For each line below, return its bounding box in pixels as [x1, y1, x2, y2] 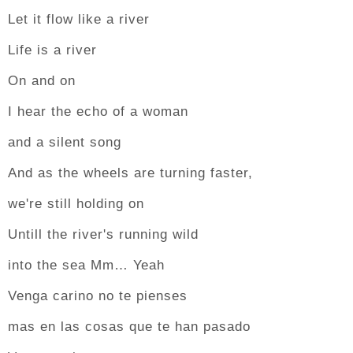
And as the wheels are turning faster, [8, 165, 253, 180]
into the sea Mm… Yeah [8, 258, 165, 273]
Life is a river [8, 43, 97, 58]
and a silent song [8, 135, 121, 150]
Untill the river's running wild [8, 227, 199, 242]
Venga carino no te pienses [8, 288, 188, 303]
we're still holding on [8, 196, 144, 211]
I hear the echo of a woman [8, 104, 188, 119]
